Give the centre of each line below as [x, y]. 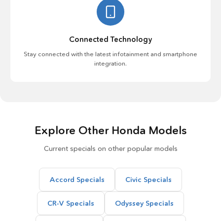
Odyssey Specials [144, 203]
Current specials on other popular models [110, 148]
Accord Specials [77, 180]
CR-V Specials [71, 203]
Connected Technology [110, 39]
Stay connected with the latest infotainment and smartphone [110, 54]
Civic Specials [148, 180]
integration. [110, 63]
